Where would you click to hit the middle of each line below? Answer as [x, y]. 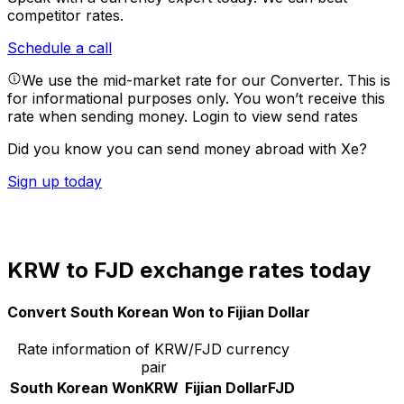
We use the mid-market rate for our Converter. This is [206, 81]
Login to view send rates [275, 117]
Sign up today [55, 182]
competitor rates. [65, 16]
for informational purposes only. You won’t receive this [196, 99]
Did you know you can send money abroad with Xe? [187, 149]
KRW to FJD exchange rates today [189, 271]
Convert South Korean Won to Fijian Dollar [159, 312]
